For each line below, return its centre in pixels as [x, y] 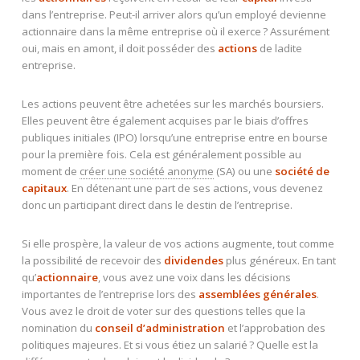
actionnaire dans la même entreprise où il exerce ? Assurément [175, 32]
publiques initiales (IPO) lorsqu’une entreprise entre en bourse [174, 137]
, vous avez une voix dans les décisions [194, 277]
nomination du [58, 327]
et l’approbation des [275, 327]
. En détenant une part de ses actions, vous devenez [194, 188]
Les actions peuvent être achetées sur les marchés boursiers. [172, 103]
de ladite [279, 49]
